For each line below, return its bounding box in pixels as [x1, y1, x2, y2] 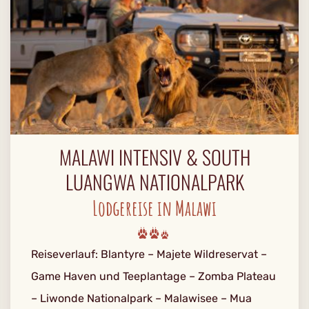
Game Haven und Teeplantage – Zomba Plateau [31, 270, 276, 283]
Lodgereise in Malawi [92, 195, 217, 221]
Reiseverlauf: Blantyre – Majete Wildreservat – [31, 248, 267, 261]
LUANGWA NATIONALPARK [65, 168, 244, 196]
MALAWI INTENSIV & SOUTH [59, 143, 250, 171]
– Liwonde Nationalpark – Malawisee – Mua [31, 292, 252, 305]
